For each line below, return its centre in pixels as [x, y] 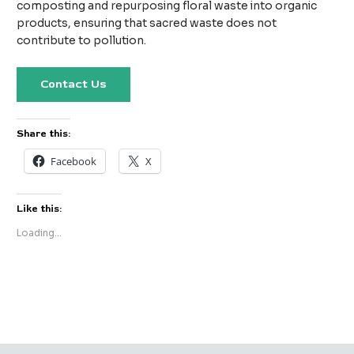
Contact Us [74, 84]
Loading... [40, 233]
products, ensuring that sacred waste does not [147, 23]
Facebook [74, 162]
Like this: [40, 209]
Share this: [44, 134]
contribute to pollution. [82, 40]
